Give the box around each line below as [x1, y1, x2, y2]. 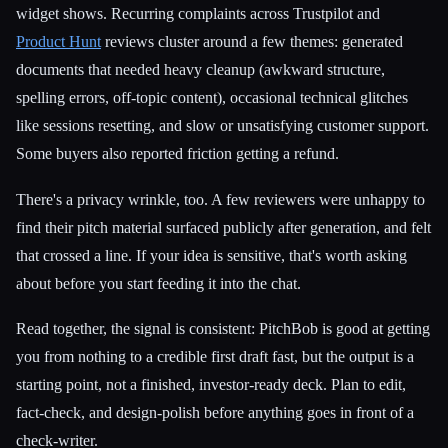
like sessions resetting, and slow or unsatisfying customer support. [16, 117, 429, 135]
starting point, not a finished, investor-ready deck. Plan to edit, [16, 376, 406, 394]
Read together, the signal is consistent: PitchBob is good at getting [16, 320, 430, 338]
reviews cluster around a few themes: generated [101, 33, 403, 51]
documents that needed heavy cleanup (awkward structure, [16, 61, 385, 79]
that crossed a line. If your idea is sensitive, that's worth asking [16, 246, 407, 264]
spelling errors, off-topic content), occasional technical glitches [16, 89, 408, 107]
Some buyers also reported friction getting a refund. [16, 145, 339, 163]
